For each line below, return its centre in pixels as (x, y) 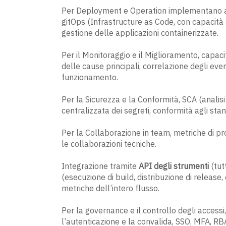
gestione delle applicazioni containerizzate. (140, 33)
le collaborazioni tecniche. (109, 144)
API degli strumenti (174, 166)
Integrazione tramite (100, 166)
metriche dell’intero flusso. (110, 188)
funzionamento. (90, 77)
